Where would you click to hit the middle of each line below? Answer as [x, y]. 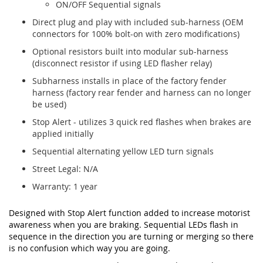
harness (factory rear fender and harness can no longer [142, 92]
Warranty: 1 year [65, 186]
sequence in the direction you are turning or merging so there [131, 236]
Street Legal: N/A [65, 168]
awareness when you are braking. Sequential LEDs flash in [124, 224]
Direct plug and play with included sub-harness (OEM [138, 22]
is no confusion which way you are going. [90, 248]
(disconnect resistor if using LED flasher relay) [122, 63]
